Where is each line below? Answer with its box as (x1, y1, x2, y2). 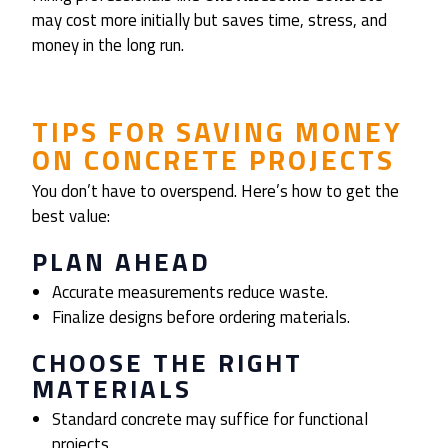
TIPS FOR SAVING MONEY (32, 110, 403, 154)
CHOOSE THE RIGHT (32, 343, 303, 383)
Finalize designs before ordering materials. (52, 304, 351, 331)
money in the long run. (32, 32, 184, 59)
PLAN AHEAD (32, 242, 211, 282)
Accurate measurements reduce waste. (52, 279, 329, 306)
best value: (32, 203, 110, 230)
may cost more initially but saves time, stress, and (32, 7, 387, 34)
